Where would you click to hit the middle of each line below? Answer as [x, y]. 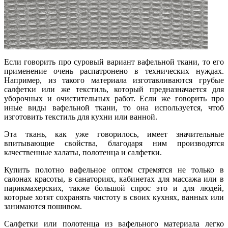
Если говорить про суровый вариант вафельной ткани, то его [114, 62]
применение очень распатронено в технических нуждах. [114, 71]
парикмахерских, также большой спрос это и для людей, [114, 188]
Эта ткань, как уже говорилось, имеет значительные [114, 134]
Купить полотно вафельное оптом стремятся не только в [114, 170]
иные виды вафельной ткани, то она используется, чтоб [114, 108]
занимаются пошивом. [43, 207]
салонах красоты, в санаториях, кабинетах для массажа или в [114, 179]
